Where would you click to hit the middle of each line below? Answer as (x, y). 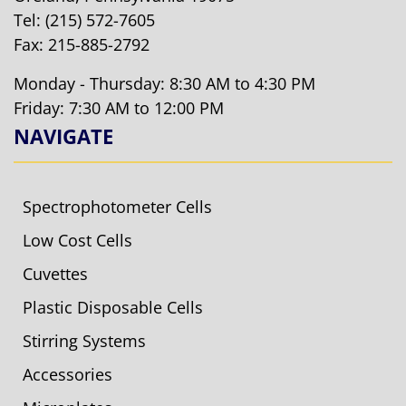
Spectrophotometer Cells (117, 206)
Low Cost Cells (77, 240)
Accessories (68, 374)
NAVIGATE (63, 135)
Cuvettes (55, 273)
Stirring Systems (84, 340)
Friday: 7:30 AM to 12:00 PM (119, 107)
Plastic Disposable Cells (113, 307)
